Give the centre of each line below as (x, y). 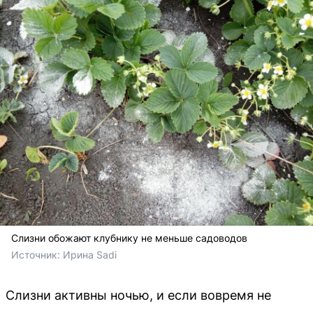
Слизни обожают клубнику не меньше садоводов (129, 238)
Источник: (37, 255)
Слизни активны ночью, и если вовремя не (138, 296)
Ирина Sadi (90, 255)
